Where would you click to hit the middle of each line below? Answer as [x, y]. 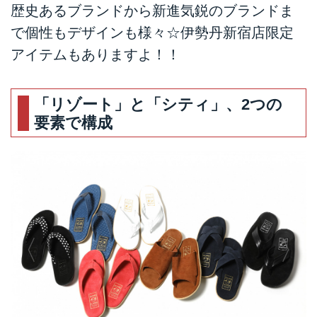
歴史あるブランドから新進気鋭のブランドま [152, 11]
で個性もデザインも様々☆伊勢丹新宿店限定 [152, 33]
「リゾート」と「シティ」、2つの [158, 104]
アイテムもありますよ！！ [96, 55]
